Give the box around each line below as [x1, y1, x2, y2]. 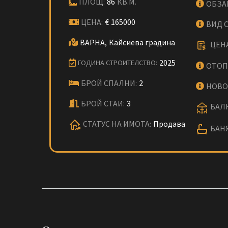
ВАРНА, [80, 37, 107, 47]
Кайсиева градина [109, 37, 175, 47]
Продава [153, 119, 185, 129]
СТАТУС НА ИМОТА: [83, 119, 151, 129]
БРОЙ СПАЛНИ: [81, 78, 137, 88]
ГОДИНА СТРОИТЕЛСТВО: [78, 58, 157, 67]
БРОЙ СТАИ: [81, 98, 125, 108]
